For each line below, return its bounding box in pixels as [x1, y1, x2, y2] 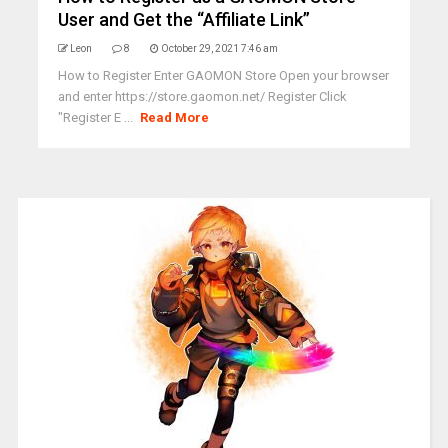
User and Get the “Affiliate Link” [57, 9, 310, 30]
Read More [140, 110, 210, 125]
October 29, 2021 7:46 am [160, 43, 278, 54]
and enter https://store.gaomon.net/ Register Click [57, 89, 347, 104]
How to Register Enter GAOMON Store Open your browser [57, 68, 389, 83]
